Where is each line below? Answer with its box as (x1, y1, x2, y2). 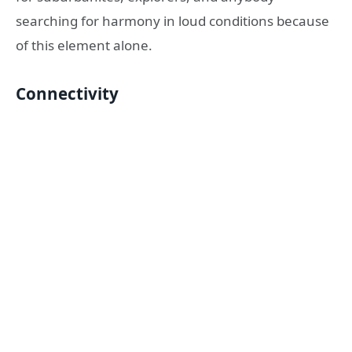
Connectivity (16, 82, 119, 105)
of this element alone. (16, 35, 152, 54)
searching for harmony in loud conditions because (16, 11, 329, 30)
